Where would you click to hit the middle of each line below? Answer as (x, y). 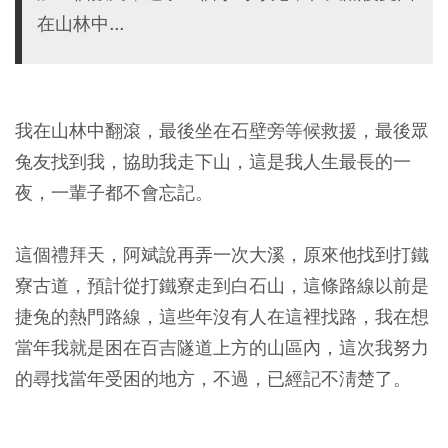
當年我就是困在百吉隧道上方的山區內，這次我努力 (222, 347)
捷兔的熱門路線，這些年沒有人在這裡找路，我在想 (222, 316)
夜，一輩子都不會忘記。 (114, 192)
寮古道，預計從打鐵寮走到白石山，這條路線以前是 (222, 285)
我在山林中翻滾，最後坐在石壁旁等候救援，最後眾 (222, 130)
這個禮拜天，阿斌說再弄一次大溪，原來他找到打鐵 (222, 254)
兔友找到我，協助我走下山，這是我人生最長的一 (213, 161)
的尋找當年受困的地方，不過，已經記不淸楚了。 (213, 378)
